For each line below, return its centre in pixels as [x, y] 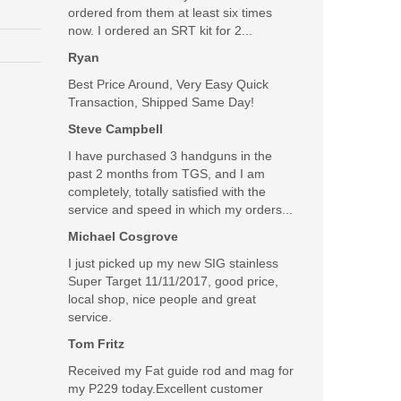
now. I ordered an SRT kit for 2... [160, 30]
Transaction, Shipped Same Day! [161, 102]
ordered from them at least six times [170, 13]
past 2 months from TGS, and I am [166, 174]
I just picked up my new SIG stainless [173, 263]
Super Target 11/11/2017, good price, [173, 281]
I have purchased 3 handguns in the [170, 156]
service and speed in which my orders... [180, 209]
